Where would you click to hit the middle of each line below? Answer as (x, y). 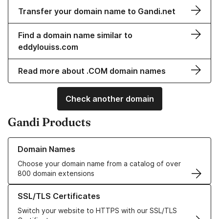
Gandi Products (49, 122)
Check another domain (109, 99)
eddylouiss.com (48, 47)
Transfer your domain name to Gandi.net (97, 11)
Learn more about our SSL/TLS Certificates (78, 189)
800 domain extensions (56, 174)
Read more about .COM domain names (92, 71)
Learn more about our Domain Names (68, 142)
